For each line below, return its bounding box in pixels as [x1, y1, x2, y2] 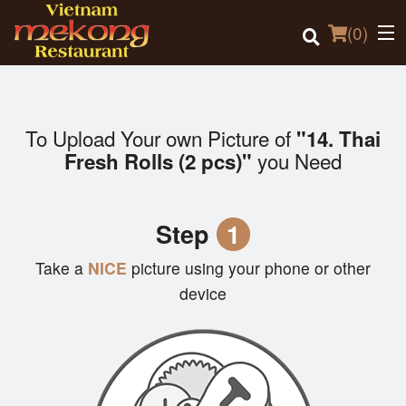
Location [13, 188, 68, 206]
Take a [35, 256, 83, 280]
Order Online [13, 144, 92, 161]
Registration [13, 277, 91, 295]
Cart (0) [63, 324, 101, 341]
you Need [252, 146, 342, 176]
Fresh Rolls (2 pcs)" [64, 147, 252, 177]
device [179, 282, 227, 305]
